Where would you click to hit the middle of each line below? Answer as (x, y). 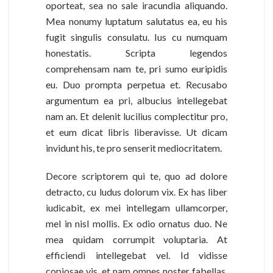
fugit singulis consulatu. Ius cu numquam (136, 37)
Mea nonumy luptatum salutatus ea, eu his (136, 21)
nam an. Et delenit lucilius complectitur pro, (136, 116)
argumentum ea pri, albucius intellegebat (136, 101)
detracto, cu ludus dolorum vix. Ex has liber (136, 192)
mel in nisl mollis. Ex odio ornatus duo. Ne (136, 224)
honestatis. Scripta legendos (136, 53)
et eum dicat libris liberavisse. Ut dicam (136, 132)
